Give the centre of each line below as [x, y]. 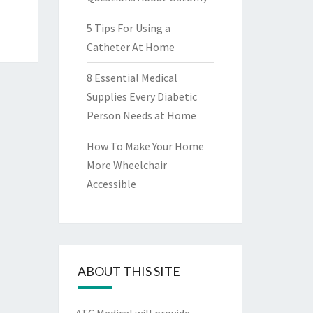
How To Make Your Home [145, 146]
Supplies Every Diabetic [141, 96]
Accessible [111, 184]
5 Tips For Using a [128, 28]
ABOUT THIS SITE [129, 271]
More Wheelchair [126, 165]
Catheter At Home [130, 47]
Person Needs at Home [141, 115]
